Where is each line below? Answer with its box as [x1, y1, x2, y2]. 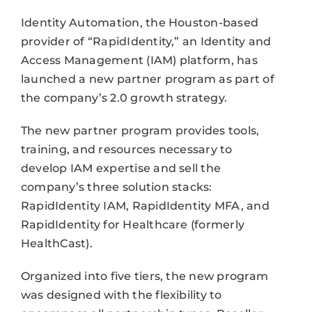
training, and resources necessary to [20, 142, 233, 156]
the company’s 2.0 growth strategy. [20, 91, 228, 104]
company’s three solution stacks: [20, 180, 212, 194]
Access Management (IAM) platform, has [20, 53, 258, 67]
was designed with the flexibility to [20, 288, 222, 302]
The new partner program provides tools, [20, 123, 260, 137]
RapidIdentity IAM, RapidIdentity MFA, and [20, 198, 270, 212]
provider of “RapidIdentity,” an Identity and [20, 34, 272, 48]
